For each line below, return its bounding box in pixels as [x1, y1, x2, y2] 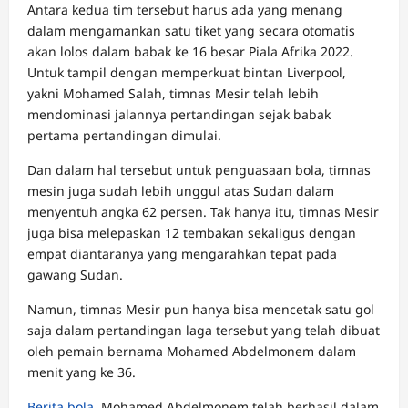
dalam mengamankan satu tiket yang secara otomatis [27, 22, 355, 39]
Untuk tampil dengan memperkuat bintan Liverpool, [27, 64, 346, 81]
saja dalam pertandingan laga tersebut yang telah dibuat [27, 321, 380, 339]
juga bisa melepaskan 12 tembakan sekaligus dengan [27, 224, 356, 241]
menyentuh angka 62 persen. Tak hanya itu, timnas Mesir [27, 203, 379, 220]
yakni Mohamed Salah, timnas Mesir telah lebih [27, 85, 319, 102]
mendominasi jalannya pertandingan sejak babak [27, 106, 331, 123]
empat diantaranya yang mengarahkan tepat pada [27, 245, 337, 262]
